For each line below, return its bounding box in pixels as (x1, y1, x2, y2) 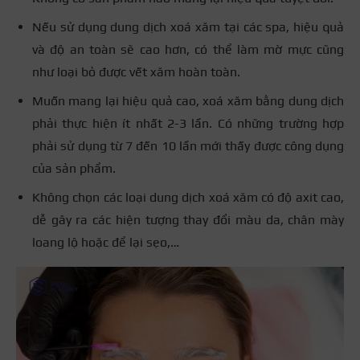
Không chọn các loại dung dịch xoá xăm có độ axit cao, (32, 189, 344, 205)
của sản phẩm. (32, 160, 116, 176)
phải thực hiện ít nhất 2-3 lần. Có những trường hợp (32, 115, 344, 131)
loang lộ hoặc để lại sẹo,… (32, 234, 179, 250)
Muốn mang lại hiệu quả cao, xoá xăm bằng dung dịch (32, 92, 344, 108)
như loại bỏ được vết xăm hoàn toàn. (32, 63, 240, 80)
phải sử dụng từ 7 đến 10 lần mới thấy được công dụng (32, 137, 344, 153)
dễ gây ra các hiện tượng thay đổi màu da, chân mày (32, 211, 344, 227)
